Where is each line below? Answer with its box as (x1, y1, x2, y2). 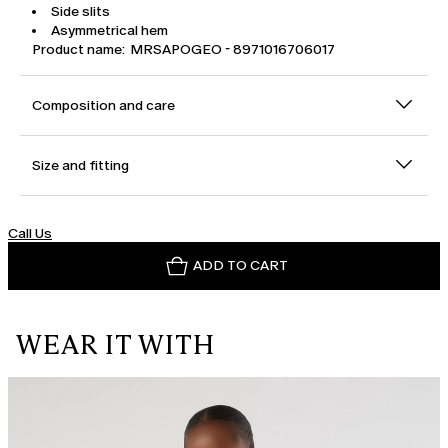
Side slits (51, 3, 110, 21)
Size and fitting (32, 157, 129, 175)
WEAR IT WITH (16, 329, 216, 362)
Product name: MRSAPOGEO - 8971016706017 (32, 41, 335, 59)
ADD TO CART (192, 257, 288, 275)
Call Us (8, 225, 52, 243)
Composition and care (32, 97, 175, 115)
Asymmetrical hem (51, 22, 168, 40)
